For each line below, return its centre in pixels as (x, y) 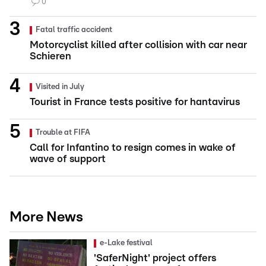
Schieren (50, 56)
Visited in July (60, 87)
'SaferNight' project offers (155, 258)
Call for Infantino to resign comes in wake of (133, 147)
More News (46, 217)
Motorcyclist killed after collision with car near (138, 45)
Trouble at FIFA (63, 132)
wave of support (68, 159)
